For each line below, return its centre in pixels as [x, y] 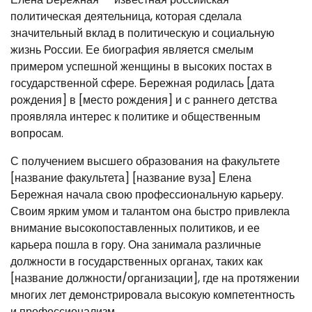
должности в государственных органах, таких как [136, 262]
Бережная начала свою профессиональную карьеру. [147, 195]
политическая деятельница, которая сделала [126, 16]
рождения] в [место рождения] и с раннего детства [144, 100]
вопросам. [37, 133]
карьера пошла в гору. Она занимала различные [136, 245]
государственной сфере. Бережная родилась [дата [142, 83]
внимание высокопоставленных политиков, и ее [135, 228]
